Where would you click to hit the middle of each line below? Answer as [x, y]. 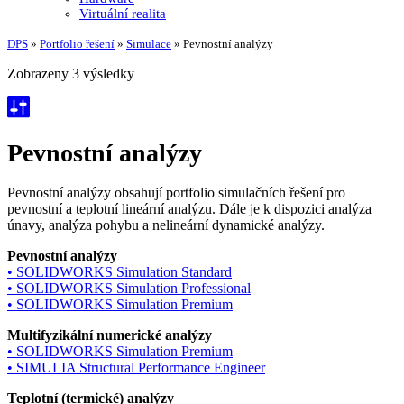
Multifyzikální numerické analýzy [110, 335]
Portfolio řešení [77, 44]
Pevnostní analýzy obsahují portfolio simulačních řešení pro [176, 192]
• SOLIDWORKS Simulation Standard [119, 271]
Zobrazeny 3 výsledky [71, 73]
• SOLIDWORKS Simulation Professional [129, 288]
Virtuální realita [123, 14]
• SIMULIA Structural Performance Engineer [136, 367]
